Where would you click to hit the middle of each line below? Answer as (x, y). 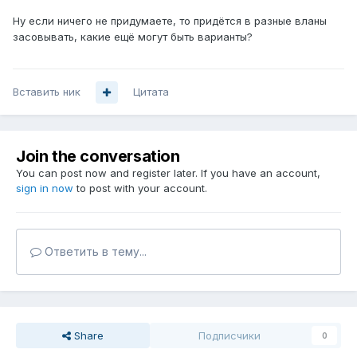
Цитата (151, 92)
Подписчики (229, 336)
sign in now (45, 188)
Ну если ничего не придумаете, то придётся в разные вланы (170, 21)
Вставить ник (47, 92)
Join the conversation (98, 157)
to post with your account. (140, 188)
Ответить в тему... (94, 252)
